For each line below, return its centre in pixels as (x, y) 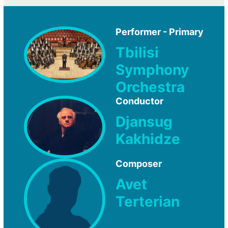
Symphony (152, 69)
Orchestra (150, 87)
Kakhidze (148, 139)
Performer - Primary (160, 32)
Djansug (144, 121)
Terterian (148, 201)
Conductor (139, 101)
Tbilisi (137, 52)
